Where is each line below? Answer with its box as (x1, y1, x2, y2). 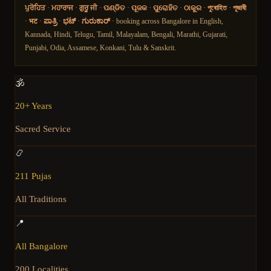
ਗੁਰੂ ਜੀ (79, 4, 97, 13)
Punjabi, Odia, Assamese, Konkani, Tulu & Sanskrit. (25, 44, 176, 53)
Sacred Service (15, 124, 71, 134)
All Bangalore (15, 241, 68, 252)
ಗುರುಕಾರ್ (82, 17, 110, 26)
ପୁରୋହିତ (153, 4, 178, 13)
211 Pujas (15, 171, 51, 181)
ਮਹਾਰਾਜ (51, 4, 73, 13)
